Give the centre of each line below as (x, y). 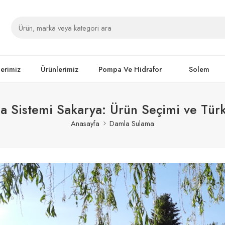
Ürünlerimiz (60, 69)
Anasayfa (85, 123)
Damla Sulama (132, 123)
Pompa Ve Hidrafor (130, 69)
